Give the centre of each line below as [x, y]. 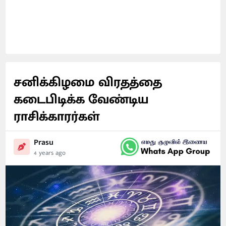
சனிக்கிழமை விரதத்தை [88, 82]
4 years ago [50, 153]
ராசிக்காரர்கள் [57, 117]
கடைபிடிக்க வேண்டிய [81, 100]
